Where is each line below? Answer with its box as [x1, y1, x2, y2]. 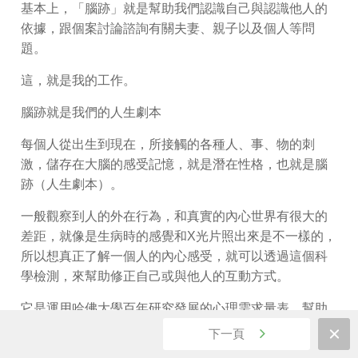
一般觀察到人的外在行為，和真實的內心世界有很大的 [21, 209, 328, 223]
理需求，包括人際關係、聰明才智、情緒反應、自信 [21, 341, 315, 355]
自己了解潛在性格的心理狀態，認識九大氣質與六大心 [21, 321, 328, 335]
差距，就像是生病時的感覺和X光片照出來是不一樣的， [21, 229, 336, 243]
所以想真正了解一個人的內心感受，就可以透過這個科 [21, 249, 328, 263]
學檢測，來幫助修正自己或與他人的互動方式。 [21, 269, 289, 283]
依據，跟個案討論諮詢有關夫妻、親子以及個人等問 [21, 22, 315, 35]
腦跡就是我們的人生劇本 [21, 105, 161, 119]
